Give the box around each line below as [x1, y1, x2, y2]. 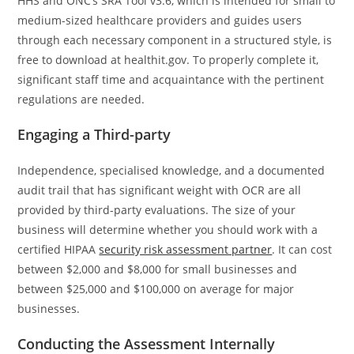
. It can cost [272, 241, 333, 257]
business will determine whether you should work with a [17, 221, 318, 237]
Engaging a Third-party [17, 124, 175, 144]
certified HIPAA [17, 241, 100, 257]
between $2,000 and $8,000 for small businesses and [17, 261, 298, 277]
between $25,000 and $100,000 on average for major [17, 281, 295, 296]
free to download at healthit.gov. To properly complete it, [17, 51, 319, 67]
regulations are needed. [17, 91, 145, 107]
